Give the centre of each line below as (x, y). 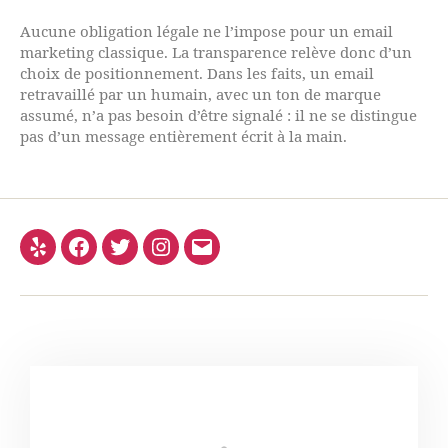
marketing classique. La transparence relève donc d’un (216, 53)
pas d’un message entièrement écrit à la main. (183, 137)
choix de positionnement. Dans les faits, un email (197, 74)
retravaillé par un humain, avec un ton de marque (200, 95)
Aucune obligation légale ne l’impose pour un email (206, 32)
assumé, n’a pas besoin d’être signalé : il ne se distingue (218, 116)
